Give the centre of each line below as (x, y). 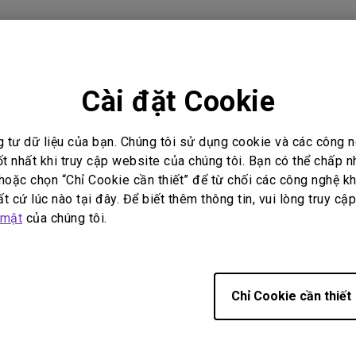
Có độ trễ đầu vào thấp (111, 25)
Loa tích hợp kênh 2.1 (55, 8)
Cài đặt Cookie (178, 101)
